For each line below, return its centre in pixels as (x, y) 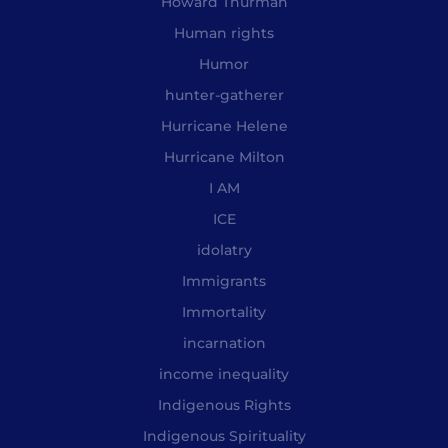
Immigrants (224, 281)
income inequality (224, 374)
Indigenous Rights (224, 405)
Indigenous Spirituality (224, 436)
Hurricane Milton (224, 157)
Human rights (224, 33)
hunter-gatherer (224, 95)
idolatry (224, 250)
